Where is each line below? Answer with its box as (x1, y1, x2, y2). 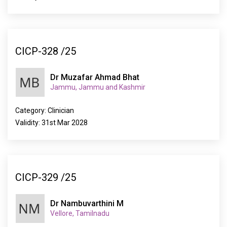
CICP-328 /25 (15, 45, 76, 57)
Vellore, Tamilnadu (50, 209, 109, 217)
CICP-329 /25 (15, 171, 76, 183)
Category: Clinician (15, 106, 74, 115)
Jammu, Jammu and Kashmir (50, 83, 145, 91)
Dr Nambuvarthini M (50, 199, 124, 208)
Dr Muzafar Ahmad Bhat (50, 72, 139, 82)
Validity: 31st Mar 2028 (15, 119, 88, 127)
